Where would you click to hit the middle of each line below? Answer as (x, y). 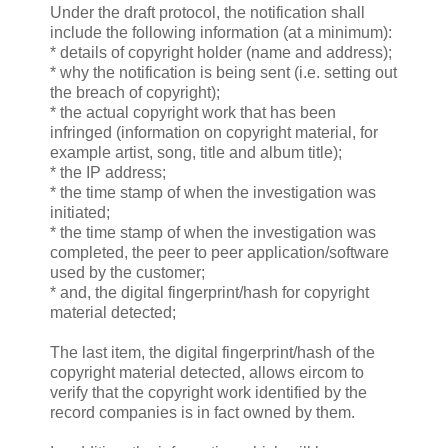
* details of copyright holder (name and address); (221, 52)
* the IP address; (108, 172)
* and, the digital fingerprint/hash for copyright (209, 292)
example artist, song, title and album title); (196, 152)
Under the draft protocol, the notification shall (207, 12)
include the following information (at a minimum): (221, 32)
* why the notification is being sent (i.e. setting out (223, 72)
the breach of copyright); (135, 92)
